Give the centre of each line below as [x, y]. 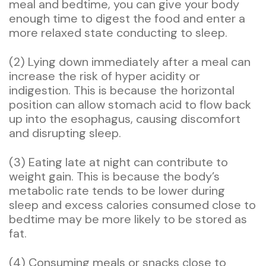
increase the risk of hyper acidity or [104, 76]
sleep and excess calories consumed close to [132, 205]
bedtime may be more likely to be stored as [128, 219]
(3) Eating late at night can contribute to [118, 162]
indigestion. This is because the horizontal [122, 90]
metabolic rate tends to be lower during [117, 190]
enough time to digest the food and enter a [127, 18]
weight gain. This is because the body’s [114, 176]
